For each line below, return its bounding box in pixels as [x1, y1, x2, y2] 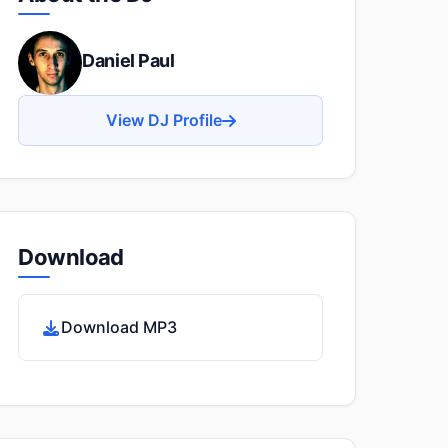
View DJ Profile [105, 110, 222, 130]
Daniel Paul [82, 49, 175, 71]
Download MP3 [61, 317, 178, 337]
